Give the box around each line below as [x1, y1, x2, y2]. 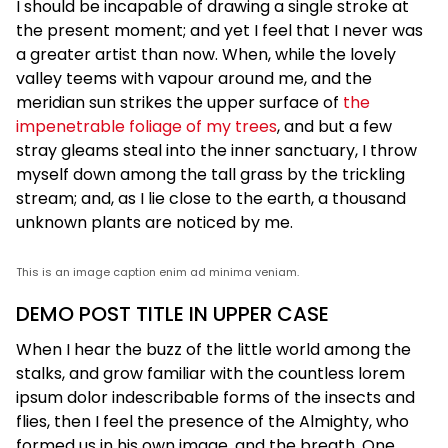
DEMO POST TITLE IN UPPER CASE [16, 299, 329, 328]
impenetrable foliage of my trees [16, 114, 277, 138]
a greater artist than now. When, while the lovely [16, 42, 396, 66]
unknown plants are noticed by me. [16, 210, 293, 234]
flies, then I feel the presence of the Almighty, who [16, 409, 409, 433]
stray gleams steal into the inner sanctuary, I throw [16, 138, 417, 162]
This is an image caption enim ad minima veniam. [16, 263, 299, 280]
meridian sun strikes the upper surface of [16, 90, 339, 114]
